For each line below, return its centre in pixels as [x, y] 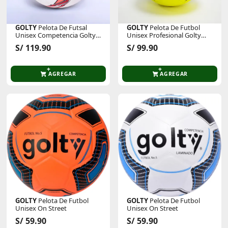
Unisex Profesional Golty [164, 35]
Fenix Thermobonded [48, 42]
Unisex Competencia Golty [56, 35]
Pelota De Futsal [62, 27]
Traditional [143, 42]
